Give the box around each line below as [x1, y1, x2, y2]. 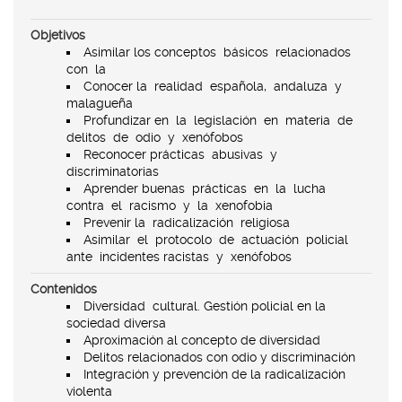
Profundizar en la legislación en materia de [83, 112, 356, 127]
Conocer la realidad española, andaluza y [83, 78, 345, 93]
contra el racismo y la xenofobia [66, 197, 273, 213]
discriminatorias [66, 163, 159, 179]
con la [66, 61, 109, 76]
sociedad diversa [66, 315, 166, 330]
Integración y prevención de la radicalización [83, 366, 345, 381]
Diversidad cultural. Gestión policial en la [83, 298, 326, 313]
